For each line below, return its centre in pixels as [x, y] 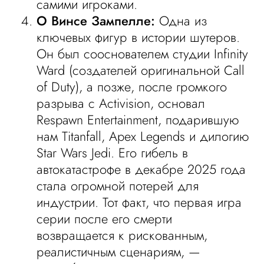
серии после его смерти [105, 219]
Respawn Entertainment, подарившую [138, 120]
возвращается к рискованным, [122, 235]
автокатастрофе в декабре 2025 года [141, 169]
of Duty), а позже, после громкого [132, 87]
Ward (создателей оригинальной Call [141, 70]
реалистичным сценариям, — [119, 252]
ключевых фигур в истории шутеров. [138, 37]
